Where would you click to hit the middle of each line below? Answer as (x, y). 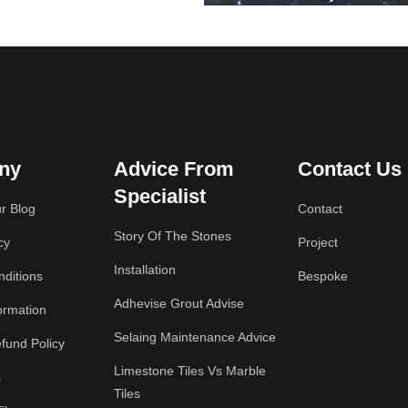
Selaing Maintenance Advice (195, 337)
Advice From (174, 169)
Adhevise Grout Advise (179, 303)
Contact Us (349, 169)
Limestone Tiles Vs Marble (190, 371)
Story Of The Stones (173, 236)
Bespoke (322, 276)
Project (317, 242)
